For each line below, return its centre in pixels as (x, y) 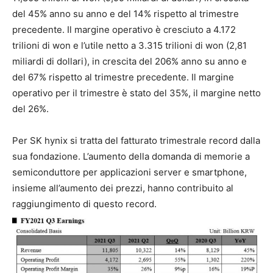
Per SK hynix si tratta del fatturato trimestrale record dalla (136, 141)
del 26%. (30, 109)
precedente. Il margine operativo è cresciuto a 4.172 (124, 30)
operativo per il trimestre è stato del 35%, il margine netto (136, 93)
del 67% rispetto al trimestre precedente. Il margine (123, 77)
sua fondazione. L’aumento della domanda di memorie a (131, 157)
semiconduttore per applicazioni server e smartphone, (129, 172)
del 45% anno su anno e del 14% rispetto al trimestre (126, 14)
